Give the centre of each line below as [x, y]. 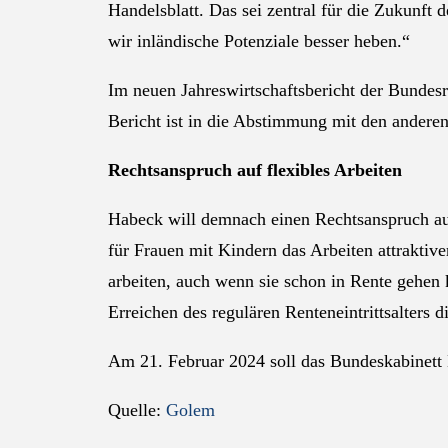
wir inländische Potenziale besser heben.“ [259, 41]
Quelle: [137, 410]
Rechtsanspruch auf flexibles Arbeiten [255, 170]
